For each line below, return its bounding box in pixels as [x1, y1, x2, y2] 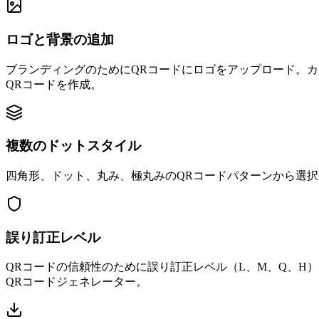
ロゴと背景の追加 [6, 31, 114, 47]
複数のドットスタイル [6, 138, 141, 154]
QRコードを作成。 [6, 78, 102, 90]
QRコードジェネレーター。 [6, 276, 147, 288]
